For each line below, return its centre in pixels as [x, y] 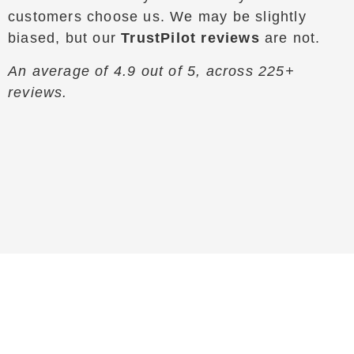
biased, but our [65, 38]
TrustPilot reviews [190, 38]
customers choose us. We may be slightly [157, 17]
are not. [290, 38]
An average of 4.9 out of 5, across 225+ [151, 71]
